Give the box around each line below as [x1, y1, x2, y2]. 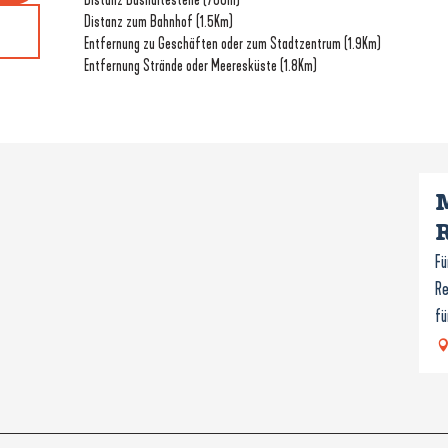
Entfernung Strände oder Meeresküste [84, 56, 280, 76]
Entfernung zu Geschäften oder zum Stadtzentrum [84, 34, 344, 54]
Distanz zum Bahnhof [84, 12, 196, 32]
